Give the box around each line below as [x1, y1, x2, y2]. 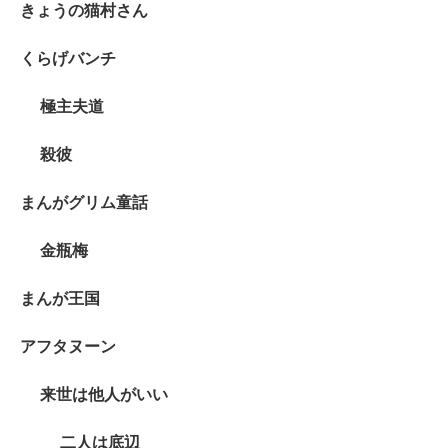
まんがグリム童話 [20, 194, 148, 212]
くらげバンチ [20, 50, 116, 68]
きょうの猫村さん [20, 2, 148, 20]
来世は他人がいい [40, 386, 168, 404]
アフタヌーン [20, 338, 116, 356]
